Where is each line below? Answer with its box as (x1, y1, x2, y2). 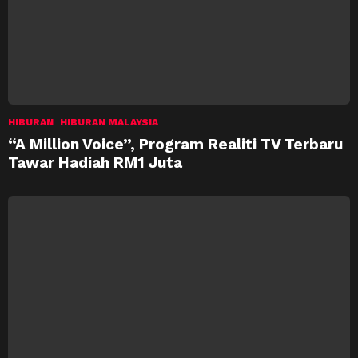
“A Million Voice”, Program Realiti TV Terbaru (8, 134, 343, 153)
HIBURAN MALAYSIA (60, 116, 158, 128)
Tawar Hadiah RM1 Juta (8, 153, 182, 172)
